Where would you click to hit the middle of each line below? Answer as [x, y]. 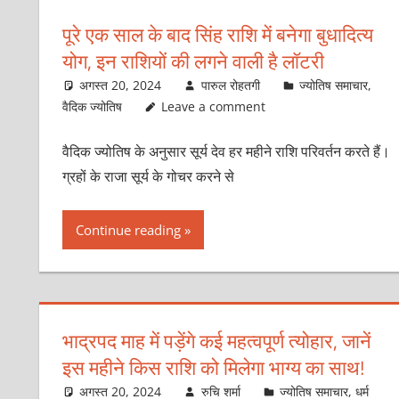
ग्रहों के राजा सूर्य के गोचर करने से [148, 176]
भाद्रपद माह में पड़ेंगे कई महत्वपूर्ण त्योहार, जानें [216, 341]
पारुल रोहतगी [230, 85]
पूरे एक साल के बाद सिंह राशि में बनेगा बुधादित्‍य [217, 34]
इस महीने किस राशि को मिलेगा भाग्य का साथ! [213, 367]
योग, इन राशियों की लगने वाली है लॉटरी [193, 61]
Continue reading [128, 229]
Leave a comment [214, 106]
